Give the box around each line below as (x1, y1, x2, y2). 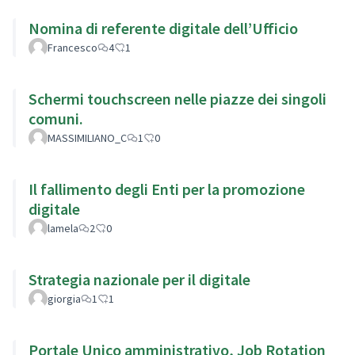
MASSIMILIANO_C (48, 130, 127, 145)
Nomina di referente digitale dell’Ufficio (29, 17, 298, 38)
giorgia (48, 291, 81, 306)
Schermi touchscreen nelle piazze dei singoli (29, 88, 326, 109)
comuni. (29, 108, 83, 128)
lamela (48, 220, 78, 235)
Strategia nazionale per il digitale (29, 269, 250, 289)
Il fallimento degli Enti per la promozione (29, 178, 305, 199)
